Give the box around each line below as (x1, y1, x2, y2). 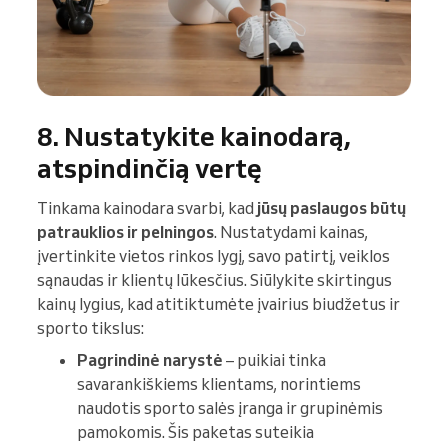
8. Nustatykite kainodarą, (37, 119, 351, 154)
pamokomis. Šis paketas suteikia (77, 422, 314, 443)
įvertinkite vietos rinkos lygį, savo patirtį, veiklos (37, 246, 390, 267)
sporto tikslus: (37, 318, 144, 339)
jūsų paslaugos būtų (257, 198, 406, 219)
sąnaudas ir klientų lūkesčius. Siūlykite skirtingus (37, 270, 392, 291)
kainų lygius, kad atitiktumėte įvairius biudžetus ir (37, 294, 400, 315)
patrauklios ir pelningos (37, 222, 214, 243)
